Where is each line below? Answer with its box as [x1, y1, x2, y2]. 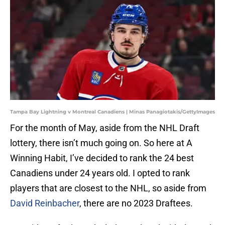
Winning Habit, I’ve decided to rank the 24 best [10, 153, 194, 164]
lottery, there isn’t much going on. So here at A [10, 138, 192, 149]
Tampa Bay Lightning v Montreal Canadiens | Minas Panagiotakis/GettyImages [10, 108, 215, 116]
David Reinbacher [10, 198, 79, 209]
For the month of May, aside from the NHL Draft [10, 123, 199, 134]
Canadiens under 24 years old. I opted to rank [10, 168, 190, 179]
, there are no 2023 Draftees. [79, 198, 195, 209]
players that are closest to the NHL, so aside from [10, 183, 206, 194]
